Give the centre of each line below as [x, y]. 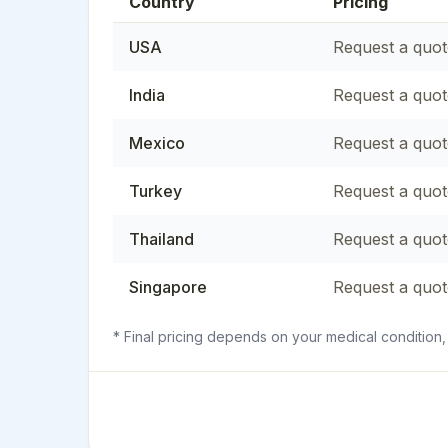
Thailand [161, 239]
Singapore [168, 287]
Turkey [155, 191]
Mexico [157, 143]
